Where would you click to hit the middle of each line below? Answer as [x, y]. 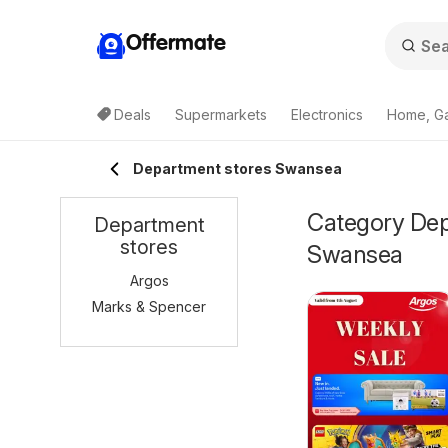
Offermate [176, 43]
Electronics [327, 114]
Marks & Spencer [149, 306]
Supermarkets [221, 114]
